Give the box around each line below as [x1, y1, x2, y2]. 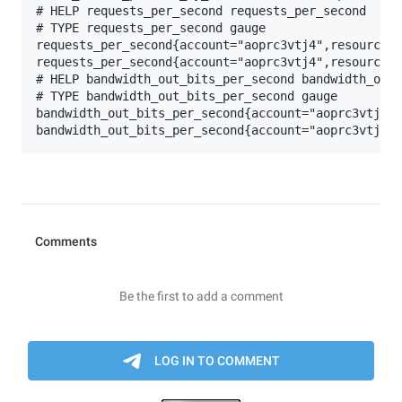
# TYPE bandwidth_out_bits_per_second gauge [36, 89, 337, 104]
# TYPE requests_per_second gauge [36, 21, 266, 36]
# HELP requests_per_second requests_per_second [36, 4, 366, 19]
